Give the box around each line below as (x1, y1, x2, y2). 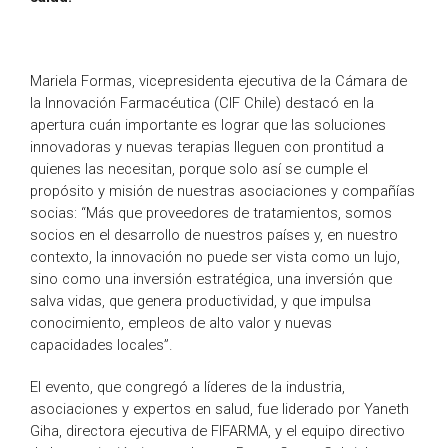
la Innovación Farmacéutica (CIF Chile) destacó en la (30, 94, 374, 113)
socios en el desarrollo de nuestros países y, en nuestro (30, 226, 398, 245)
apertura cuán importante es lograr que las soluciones (30, 116, 386, 135)
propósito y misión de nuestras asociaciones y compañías (30, 182, 415, 201)
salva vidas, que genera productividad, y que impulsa (30, 292, 371, 311)
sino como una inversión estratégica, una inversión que (30, 270, 392, 289)
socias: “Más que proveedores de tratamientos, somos (30, 204, 392, 223)
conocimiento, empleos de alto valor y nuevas (30, 314, 332, 333)
